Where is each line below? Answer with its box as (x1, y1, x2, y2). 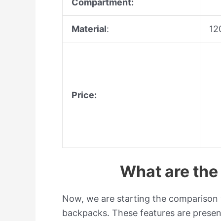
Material (72, 24, 107, 35)
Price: (72, 90, 97, 101)
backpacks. (62, 208, 112, 219)
